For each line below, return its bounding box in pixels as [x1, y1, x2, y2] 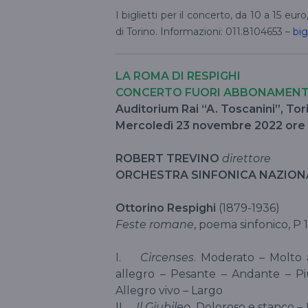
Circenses [135, 250, 195, 264]
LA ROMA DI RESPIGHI [115, 69, 241, 82]
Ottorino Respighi [115, 201, 219, 214]
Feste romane [115, 217, 194, 231]
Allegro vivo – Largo [115, 283, 223, 297]
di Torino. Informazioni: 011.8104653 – [115, 25, 293, 38]
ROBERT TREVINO [115, 151, 219, 165]
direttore [222, 151, 271, 165]
